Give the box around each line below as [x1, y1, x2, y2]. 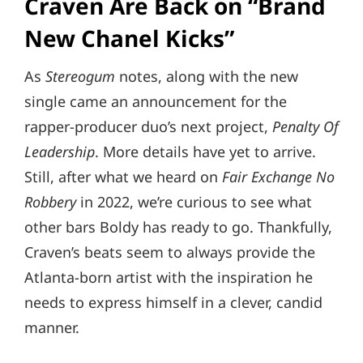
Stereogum [45, 66, 115, 86]
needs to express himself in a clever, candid [24, 292, 322, 312]
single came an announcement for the [24, 91, 287, 111]
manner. [24, 317, 79, 337]
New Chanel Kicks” [24, 22, 234, 53]
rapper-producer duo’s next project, [24, 116, 272, 136]
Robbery [24, 191, 76, 211]
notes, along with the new [115, 66, 298, 86]
